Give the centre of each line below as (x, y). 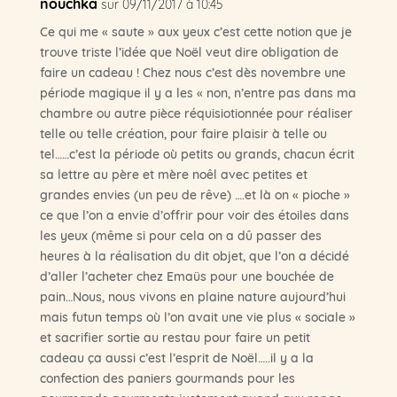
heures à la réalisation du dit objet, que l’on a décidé (194, 255)
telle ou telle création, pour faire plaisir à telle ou (183, 132)
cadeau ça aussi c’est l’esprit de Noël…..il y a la (176, 357)
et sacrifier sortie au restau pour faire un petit (175, 336)
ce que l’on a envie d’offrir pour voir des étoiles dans (194, 214)
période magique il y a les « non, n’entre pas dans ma (198, 92)
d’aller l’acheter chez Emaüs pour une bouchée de (187, 275)
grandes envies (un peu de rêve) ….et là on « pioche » (195, 194)
